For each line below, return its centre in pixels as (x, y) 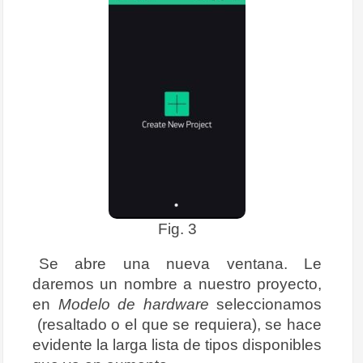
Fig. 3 (177, 229)
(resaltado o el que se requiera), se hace (177, 325)
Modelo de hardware (133, 304)
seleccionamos (265, 304)
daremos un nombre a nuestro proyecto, (177, 284)
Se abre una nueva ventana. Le (180, 264)
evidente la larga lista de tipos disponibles (177, 345)
